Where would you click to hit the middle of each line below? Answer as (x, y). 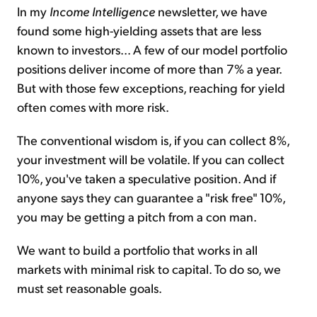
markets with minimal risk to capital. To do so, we (149, 268)
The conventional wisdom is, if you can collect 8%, (153, 139)
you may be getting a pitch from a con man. (137, 216)
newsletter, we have (211, 11)
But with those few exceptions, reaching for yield (151, 87)
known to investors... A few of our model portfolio (152, 49)
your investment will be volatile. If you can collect (151, 158)
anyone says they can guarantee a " (114, 197)
